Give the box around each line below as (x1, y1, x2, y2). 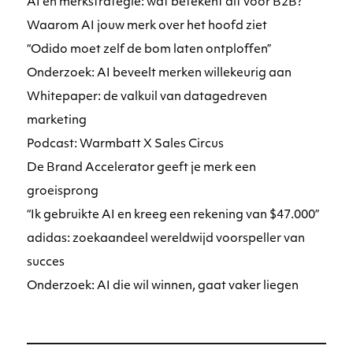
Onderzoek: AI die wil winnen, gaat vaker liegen (27, 280, 299, 292)
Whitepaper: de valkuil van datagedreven (27, 91, 268, 103)
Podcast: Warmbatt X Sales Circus (27, 138, 225, 150)
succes (27, 256, 65, 269)
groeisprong (27, 185, 99, 198)
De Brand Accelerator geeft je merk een (27, 162, 257, 174)
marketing (27, 114, 87, 127)
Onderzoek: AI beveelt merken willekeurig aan (27, 67, 292, 80)
